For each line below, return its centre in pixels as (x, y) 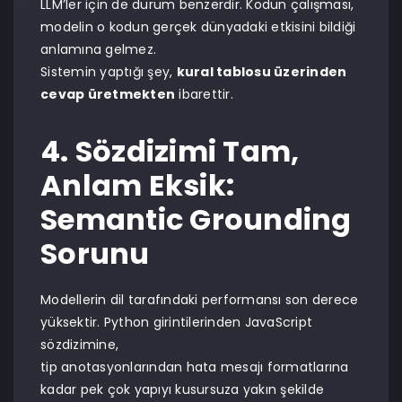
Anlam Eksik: (137, 185)
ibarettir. (204, 94)
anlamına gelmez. (98, 49)
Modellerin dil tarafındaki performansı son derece (200, 300)
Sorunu (95, 253)
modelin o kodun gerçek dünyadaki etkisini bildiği (198, 27)
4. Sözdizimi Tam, (170, 151)
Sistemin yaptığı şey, (109, 72)
